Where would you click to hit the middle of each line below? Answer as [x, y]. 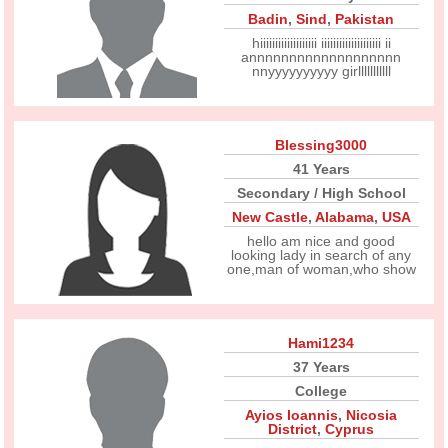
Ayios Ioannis [292, 415]
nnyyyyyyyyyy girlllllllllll [321, 71]
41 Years [321, 169]
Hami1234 [321, 343]
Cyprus [350, 429]
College [321, 391]
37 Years [321, 367]
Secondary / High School [321, 193]
